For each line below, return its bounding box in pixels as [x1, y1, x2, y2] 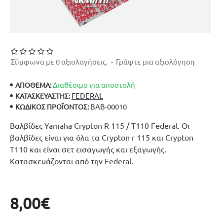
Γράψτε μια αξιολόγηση [116, 57, 195, 66]
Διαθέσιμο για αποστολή [53, 80, 135, 89]
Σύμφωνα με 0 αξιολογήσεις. [11, 57, 108, 66]
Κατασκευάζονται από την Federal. [10, 156, 133, 166]
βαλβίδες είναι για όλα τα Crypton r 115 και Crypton [10, 132, 193, 142]
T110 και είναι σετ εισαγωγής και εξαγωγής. [10, 144, 166, 154]
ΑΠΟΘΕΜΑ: [15, 80, 51, 89]
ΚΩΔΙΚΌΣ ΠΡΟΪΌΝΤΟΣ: [15, 102, 89, 111]
